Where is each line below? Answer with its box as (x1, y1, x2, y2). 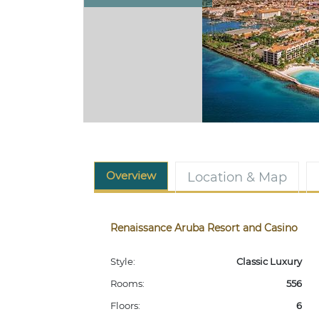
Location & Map (187, 169, 287, 185)
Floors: (110, 300, 140, 311)
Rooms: (110, 278, 145, 289)
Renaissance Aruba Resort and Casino (110, 221, 298, 234)
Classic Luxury (236, 256, 302, 267)
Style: (110, 256, 135, 267)
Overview (106, 169, 156, 182)
